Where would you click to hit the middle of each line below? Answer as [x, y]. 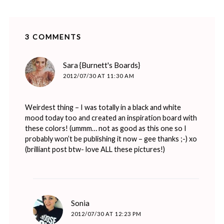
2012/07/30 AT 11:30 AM [98, 75]
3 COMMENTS [53, 36]
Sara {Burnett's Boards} [101, 65]
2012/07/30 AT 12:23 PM [106, 213]
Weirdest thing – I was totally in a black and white [103, 107]
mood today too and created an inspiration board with [111, 117]
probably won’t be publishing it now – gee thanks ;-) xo [111, 138]
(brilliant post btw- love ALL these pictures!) [95, 149]
